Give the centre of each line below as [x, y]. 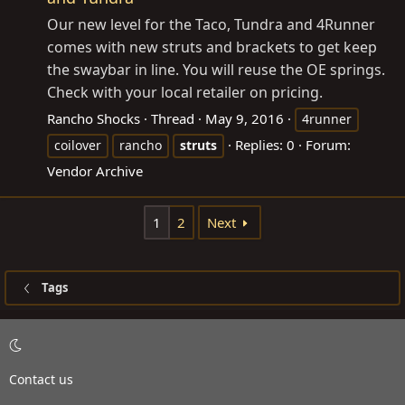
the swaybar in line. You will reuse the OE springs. [216, 69]
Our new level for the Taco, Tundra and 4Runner [211, 24]
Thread [173, 118]
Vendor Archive [95, 170]
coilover [78, 145]
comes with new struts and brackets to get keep [212, 47]
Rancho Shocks [94, 118]
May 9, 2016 [245, 118]
